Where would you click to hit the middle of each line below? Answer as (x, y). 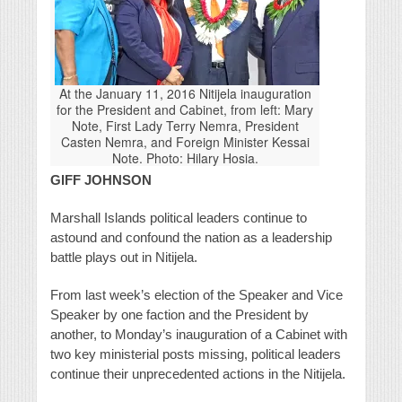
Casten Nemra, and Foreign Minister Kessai (185, 142)
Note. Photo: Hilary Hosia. (185, 158)
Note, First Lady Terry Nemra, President (185, 126)
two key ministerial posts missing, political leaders (196, 354)
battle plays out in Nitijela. (124, 258)
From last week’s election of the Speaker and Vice (197, 295)
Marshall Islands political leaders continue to (179, 218)
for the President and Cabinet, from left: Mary (185, 110)
